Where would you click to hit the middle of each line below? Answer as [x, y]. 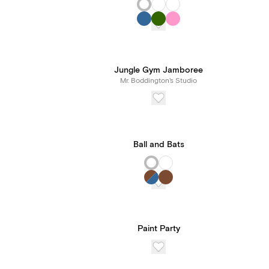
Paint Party [159, 229]
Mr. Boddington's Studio [159, 81]
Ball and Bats [159, 145]
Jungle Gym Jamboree [159, 70]
